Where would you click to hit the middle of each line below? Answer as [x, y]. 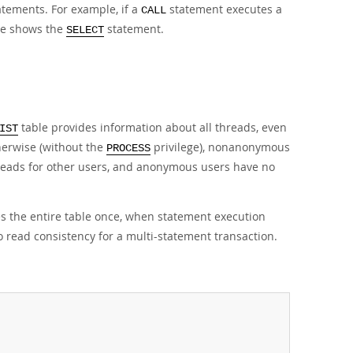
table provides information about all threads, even [152, 127]
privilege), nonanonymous [220, 147]
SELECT [85, 30]
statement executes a [224, 9]
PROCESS [128, 149]
